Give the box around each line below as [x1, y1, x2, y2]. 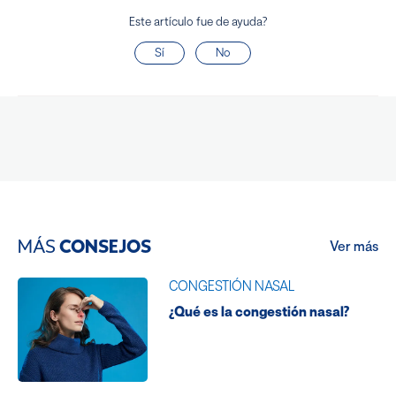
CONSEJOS [59, 236, 151, 257]
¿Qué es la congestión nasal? [168, 303, 349, 320]
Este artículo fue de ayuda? [129, 14, 267, 29]
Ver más [330, 238, 378, 255]
